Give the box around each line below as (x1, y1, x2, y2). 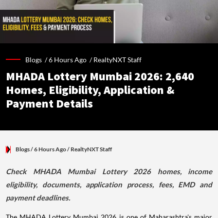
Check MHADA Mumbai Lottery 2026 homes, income (6, 166, 212, 176)
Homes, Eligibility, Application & (6, 83, 175, 97)
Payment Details (6, 96, 93, 111)
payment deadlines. (6, 193, 70, 202)
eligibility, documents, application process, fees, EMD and (6, 180, 212, 189)
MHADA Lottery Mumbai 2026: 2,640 (6, 69, 194, 84)
